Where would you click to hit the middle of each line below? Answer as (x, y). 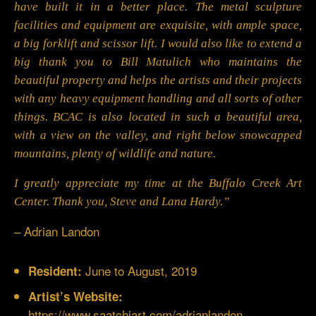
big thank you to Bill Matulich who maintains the (158, 62)
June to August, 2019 (139, 271)
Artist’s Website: (75, 297)
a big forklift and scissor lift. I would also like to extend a (158, 44)
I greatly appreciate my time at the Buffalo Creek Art (158, 183)
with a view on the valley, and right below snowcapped (158, 135)
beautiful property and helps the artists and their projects (158, 80)
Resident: (55, 271)
